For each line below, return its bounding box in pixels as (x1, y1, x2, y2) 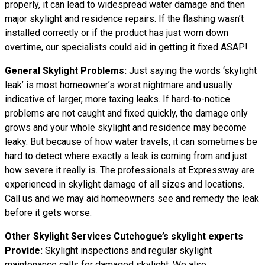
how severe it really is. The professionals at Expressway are (5, 164, 254, 176)
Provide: (5, 245, 43, 256)
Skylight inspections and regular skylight (43, 245, 212, 256)
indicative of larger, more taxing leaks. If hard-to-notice (5, 93, 230, 105)
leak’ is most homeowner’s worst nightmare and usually (5, 79, 232, 91)
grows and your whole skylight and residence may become (5, 122, 247, 133)
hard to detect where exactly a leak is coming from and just (5, 150, 247, 161)
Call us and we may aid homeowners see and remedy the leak (5, 193, 259, 204)
